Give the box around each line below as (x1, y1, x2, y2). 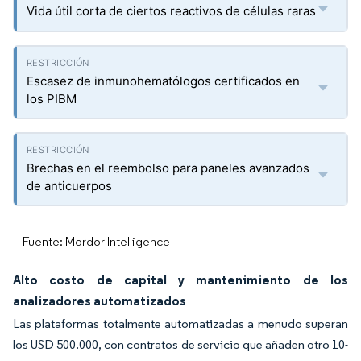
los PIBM (27, 91, 77, 106)
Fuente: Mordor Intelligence (23, 234, 170, 249)
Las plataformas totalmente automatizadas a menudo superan (13, 316, 348, 331)
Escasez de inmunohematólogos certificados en (27, 73, 300, 89)
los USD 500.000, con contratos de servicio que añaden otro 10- (13, 337, 348, 352)
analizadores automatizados (13, 293, 186, 309)
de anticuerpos (27, 178, 112, 193)
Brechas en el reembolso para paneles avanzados (27, 160, 309, 176)
